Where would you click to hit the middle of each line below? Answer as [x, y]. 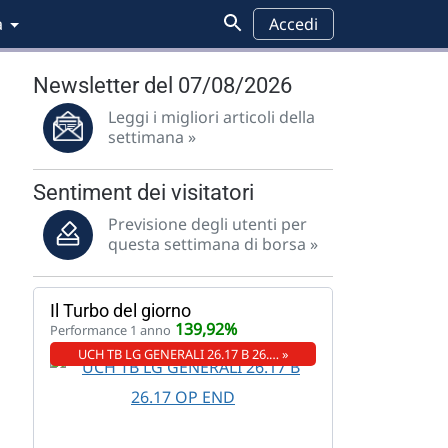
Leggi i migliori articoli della [211, 117]
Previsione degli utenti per [207, 224]
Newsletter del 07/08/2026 [162, 85]
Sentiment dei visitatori [143, 192]
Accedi [293, 24]
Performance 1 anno [110, 330]
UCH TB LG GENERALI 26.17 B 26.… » [183, 354]
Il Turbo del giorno [120, 310]
